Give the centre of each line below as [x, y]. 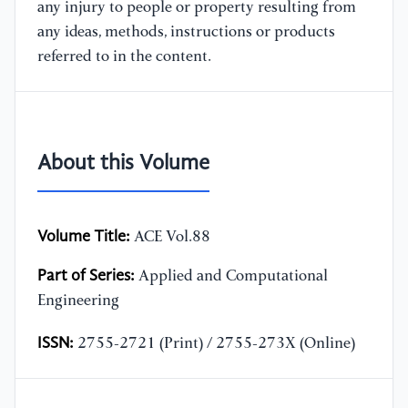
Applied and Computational [231, 277]
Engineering [78, 301]
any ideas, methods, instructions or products [186, 33]
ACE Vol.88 [170, 238]
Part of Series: [86, 276]
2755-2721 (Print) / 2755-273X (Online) [214, 344]
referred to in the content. [124, 57]
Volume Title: [84, 237]
